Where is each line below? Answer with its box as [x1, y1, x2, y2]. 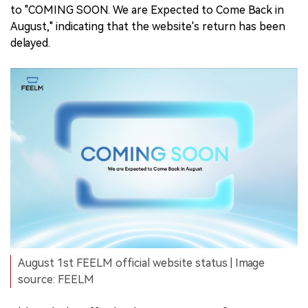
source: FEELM [18, 272, 94, 286]
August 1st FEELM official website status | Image [18, 256, 265, 269]
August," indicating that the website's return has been [10, 20, 285, 34]
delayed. [10, 36, 50, 50]
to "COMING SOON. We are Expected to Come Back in [10, 3, 284, 17]
